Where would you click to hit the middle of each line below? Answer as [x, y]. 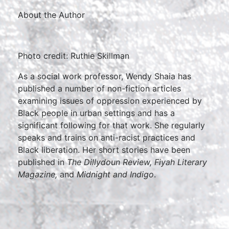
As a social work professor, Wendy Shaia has [105, 76]
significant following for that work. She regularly [111, 125]
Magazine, [39, 174]
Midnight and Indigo [115, 174]
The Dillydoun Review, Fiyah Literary [137, 162]
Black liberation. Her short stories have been [104, 150]
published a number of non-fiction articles [99, 88]
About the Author [51, 15]
